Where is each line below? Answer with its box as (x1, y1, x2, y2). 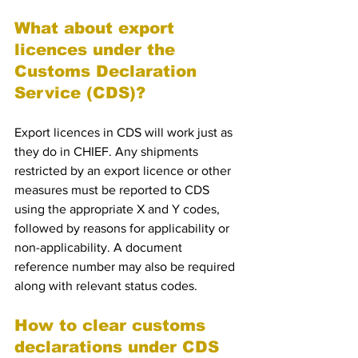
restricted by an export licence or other (14, 164, 234, 177)
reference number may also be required (14, 260, 238, 273)
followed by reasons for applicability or (14, 221, 233, 235)
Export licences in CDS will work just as (14, 125, 236, 139)
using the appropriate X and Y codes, (14, 202, 223, 216)
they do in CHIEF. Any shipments (14, 145, 201, 158)
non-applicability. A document (14, 241, 185, 254)
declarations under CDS (14, 338, 225, 356)
